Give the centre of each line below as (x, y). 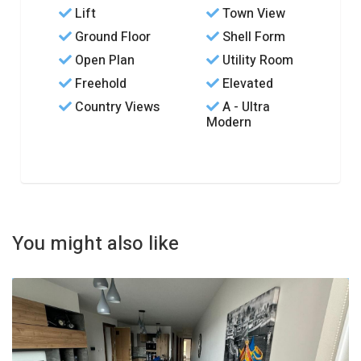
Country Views (116, 107)
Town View (252, 14)
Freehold (100, 84)
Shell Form (252, 37)
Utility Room (256, 60)
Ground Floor (112, 37)
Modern (229, 122)
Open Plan (104, 60)
